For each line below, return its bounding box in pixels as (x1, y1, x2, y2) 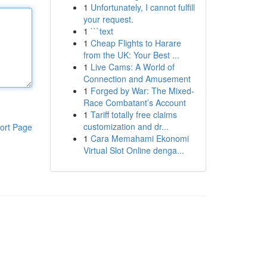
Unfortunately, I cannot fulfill (90, 1, 195, 13)
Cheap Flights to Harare (90, 37, 181, 49)
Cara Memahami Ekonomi (90, 132, 189, 144)
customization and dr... (83, 120, 169, 132)
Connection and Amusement (83, 73, 191, 85)
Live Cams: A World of (90, 61, 175, 73)
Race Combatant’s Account (83, 97, 186, 108)
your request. (83, 13, 133, 25)
